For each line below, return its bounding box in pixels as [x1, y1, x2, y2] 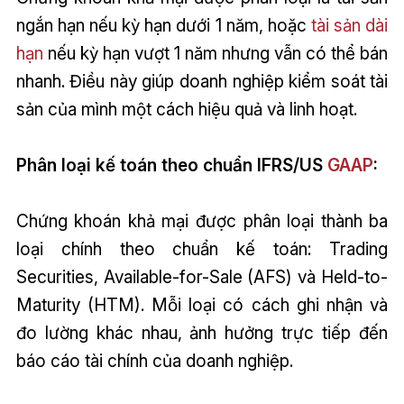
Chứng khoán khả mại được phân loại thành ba [15, 209, 389, 232]
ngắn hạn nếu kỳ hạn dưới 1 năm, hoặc [15, 14, 311, 36]
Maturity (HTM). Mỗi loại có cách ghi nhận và [15, 293, 389, 316]
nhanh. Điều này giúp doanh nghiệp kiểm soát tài [15, 69, 389, 92]
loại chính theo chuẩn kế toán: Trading [15, 237, 389, 260]
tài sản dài [310, 14, 389, 36]
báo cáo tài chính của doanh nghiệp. [15, 349, 293, 372]
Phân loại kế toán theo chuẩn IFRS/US [15, 153, 327, 176]
